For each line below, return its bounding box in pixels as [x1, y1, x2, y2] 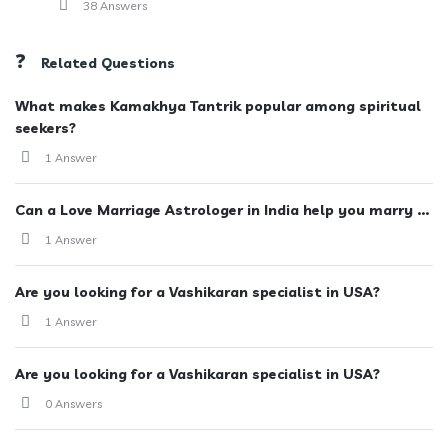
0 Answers [45, 396, 102, 411]
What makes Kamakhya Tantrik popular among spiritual [15, 97, 421, 115]
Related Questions [41, 54, 175, 72]
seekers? [15, 119, 76, 137]
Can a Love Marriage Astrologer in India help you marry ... [15, 201, 429, 219]
